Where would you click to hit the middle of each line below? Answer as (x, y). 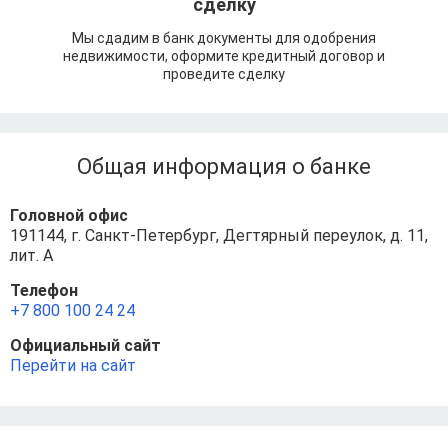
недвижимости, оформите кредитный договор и (224, 56)
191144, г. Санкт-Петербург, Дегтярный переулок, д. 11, (219, 236)
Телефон (44, 291)
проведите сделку (224, 74)
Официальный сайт (85, 346)
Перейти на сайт (73, 366)
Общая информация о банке (224, 167)
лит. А (31, 256)
